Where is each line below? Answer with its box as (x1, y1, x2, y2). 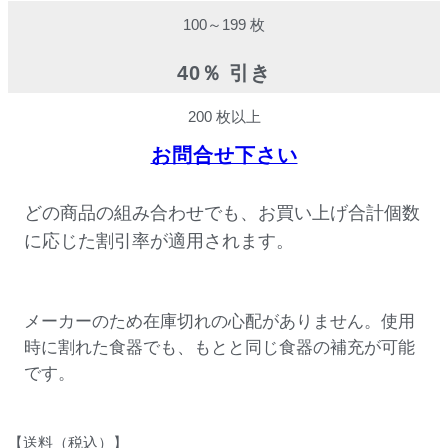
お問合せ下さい (150, 143, 298, 166)
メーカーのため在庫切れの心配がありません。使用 (24, 311, 415, 331)
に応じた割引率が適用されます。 (24, 229, 294, 251)
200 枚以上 (187, 107, 261, 125)
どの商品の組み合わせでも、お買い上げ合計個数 (24, 201, 420, 223)
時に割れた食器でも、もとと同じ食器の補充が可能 (24, 337, 415, 357)
